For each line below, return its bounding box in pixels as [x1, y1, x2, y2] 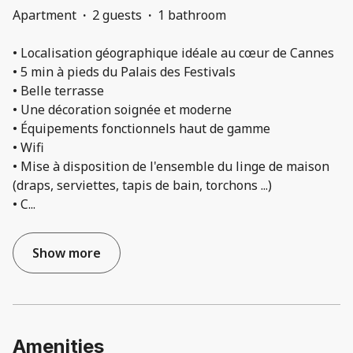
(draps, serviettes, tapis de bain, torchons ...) [13, 176, 272, 195]
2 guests [92, 6, 142, 24]
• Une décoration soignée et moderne [13, 101, 232, 119]
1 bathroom [158, 6, 226, 24]
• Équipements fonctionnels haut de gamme [13, 120, 270, 138]
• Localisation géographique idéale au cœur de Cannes [13, 44, 334, 62]
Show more [32, 244, 101, 262]
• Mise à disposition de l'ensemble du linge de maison [13, 158, 329, 176]
